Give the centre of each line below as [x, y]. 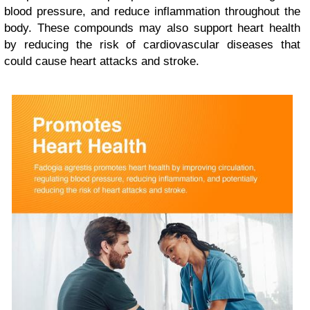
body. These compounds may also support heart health [152, 28]
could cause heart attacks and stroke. [102, 61]
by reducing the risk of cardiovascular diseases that [152, 44]
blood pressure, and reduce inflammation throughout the [152, 11]
